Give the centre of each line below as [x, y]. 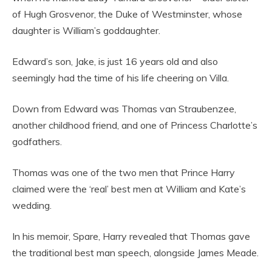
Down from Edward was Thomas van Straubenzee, [124, 108]
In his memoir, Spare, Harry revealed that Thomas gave [131, 236]
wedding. [32, 205]
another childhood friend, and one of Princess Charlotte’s [135, 125]
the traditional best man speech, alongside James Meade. [135, 252]
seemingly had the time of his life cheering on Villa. [122, 77]
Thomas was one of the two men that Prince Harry [124, 172]
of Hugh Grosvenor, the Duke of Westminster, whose [127, 14]
